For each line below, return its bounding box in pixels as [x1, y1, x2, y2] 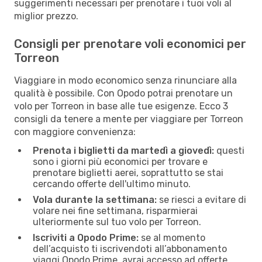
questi [214, 144, 244, 156]
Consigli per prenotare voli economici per [14, 36, 246, 51]
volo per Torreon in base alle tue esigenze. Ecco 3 [14, 100, 228, 112]
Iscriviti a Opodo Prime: [33, 232, 139, 243]
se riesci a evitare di [157, 194, 246, 205]
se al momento [139, 232, 205, 243]
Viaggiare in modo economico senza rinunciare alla [14, 74, 237, 86]
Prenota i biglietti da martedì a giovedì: [33, 144, 214, 156]
